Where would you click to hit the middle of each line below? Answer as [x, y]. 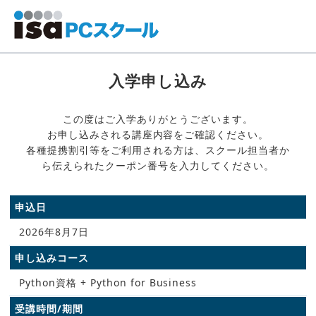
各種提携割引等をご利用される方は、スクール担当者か [158, 150]
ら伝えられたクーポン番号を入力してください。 [158, 165]
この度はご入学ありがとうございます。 [158, 119]
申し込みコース [52, 258]
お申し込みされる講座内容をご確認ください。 [158, 134]
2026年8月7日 [54, 232]
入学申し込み [158, 80]
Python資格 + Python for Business [108, 282]
